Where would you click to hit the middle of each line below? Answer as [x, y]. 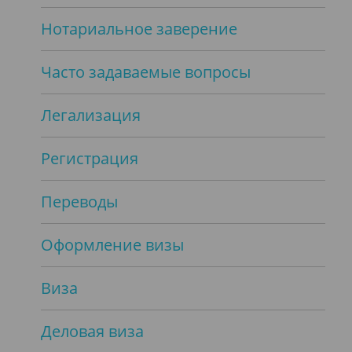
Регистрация [90, 158]
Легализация [91, 115]
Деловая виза [92, 331]
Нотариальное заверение [139, 28]
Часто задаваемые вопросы [146, 71]
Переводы [79, 201]
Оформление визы [112, 244]
